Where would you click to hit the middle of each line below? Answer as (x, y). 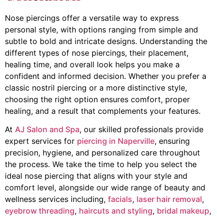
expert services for (41, 141)
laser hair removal (169, 199)
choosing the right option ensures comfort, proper (97, 99)
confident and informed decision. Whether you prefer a (106, 76)
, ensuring (172, 141)
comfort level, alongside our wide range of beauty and (105, 188)
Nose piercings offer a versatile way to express (92, 18)
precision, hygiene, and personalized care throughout (102, 153)
